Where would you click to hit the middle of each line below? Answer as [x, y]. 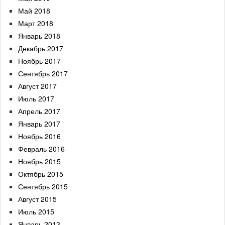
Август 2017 [37, 86]
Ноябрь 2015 [39, 161]
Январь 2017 [39, 124]
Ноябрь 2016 [39, 136]
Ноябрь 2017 [39, 61]
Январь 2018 [39, 36]
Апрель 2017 [39, 111]
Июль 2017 [36, 98]
